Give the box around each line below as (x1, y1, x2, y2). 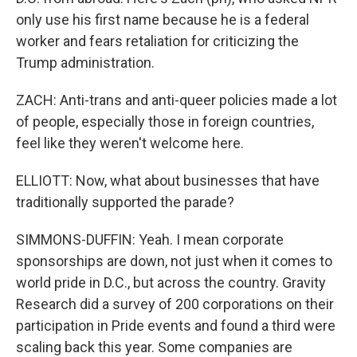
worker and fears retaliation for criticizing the (16, 33, 299, 49)
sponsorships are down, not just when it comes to (16, 253, 332, 269)
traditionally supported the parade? (16, 194, 234, 210)
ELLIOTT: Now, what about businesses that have (16, 172, 320, 189)
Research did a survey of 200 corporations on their (16, 296, 334, 312)
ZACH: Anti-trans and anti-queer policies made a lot (16, 92, 337, 108)
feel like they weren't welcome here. (16, 135, 244, 151)
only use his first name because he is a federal (16, 11, 309, 28)
